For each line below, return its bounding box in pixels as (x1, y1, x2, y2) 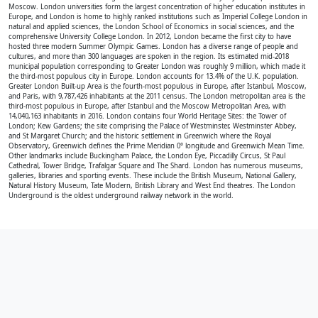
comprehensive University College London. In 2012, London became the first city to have (9, 32, 291, 41)
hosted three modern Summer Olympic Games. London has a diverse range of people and (9, 42, 298, 51)
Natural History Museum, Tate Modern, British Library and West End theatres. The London (9, 181, 295, 190)
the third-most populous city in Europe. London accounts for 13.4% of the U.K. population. (9, 72, 299, 81)
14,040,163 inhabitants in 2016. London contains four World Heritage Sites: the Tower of (9, 111, 286, 121)
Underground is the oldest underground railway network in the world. (9, 191, 234, 200)
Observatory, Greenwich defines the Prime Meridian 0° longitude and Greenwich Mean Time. (9, 141, 305, 150)
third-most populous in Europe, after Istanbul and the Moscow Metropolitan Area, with (9, 102, 286, 111)
